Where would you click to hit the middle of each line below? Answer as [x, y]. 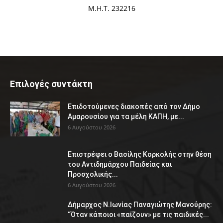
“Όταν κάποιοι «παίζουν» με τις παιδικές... [138, 215]
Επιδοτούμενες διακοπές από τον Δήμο [134, 107]
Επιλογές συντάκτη [51, 84]
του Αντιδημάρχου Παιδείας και [120, 165]
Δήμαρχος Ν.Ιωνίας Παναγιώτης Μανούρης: [140, 205]
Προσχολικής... [93, 174]
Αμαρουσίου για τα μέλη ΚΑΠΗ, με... [126, 117]
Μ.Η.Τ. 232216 [111, 8]
